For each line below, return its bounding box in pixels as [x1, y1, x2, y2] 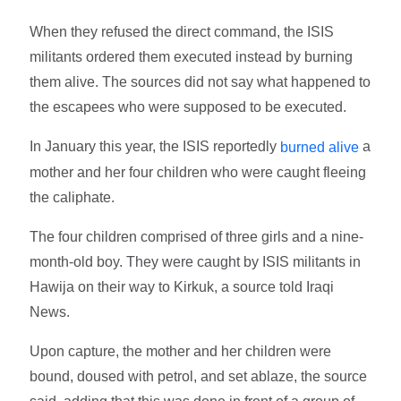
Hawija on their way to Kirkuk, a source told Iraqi [30, 279, 335, 295]
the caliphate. [30, 190, 115, 206]
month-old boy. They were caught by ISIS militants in [30, 254, 362, 270]
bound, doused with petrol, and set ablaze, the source [30, 369, 368, 385]
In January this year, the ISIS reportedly [30, 139, 281, 155]
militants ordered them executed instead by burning [30, 49, 354, 65]
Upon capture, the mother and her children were [30, 344, 332, 360]
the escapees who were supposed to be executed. [30, 99, 347, 115]
